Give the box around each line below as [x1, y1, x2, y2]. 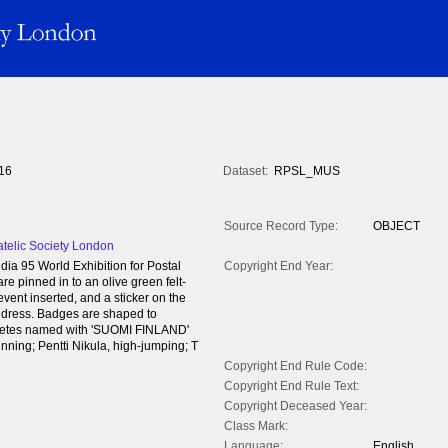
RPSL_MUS [274, 164, 340, 179]
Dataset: [223, 164, 268, 179]
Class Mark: [224, 419, 288, 434]
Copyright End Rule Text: [224, 379, 359, 394]
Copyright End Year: [224, 259, 333, 274]
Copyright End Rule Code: [224, 359, 367, 374]
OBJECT [373, 219, 420, 234]
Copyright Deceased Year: [224, 399, 367, 414]
